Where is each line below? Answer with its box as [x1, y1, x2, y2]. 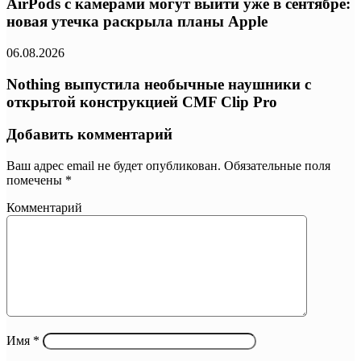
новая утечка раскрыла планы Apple [6, 13, 268, 31]
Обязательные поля [221, 159, 330, 173]
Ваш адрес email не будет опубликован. [6, 159, 221, 173]
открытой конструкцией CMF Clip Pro [6, 93, 277, 110]
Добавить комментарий [6, 126, 172, 143]
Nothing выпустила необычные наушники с [6, 75, 311, 93]
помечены [6, 173, 65, 188]
